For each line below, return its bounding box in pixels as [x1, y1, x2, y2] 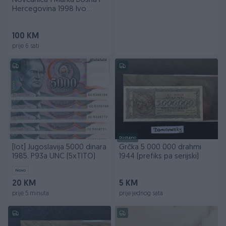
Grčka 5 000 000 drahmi [119, 144, 201, 151]
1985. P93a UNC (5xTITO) [12, 153, 95, 160]
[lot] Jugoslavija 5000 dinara [12, 144, 106, 151]
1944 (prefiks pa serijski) [119, 153, 199, 160]
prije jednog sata [119, 191, 163, 197]
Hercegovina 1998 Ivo [12, 6, 86, 13]
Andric [12, 15, 33, 22]
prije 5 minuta [12, 191, 49, 197]
